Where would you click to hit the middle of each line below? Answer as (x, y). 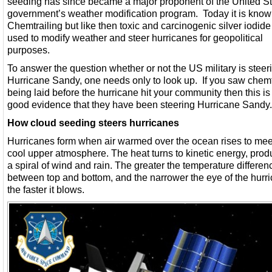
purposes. (29, 50)
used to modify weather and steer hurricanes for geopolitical (135, 38)
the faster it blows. (46, 189)
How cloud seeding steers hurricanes (93, 123)
